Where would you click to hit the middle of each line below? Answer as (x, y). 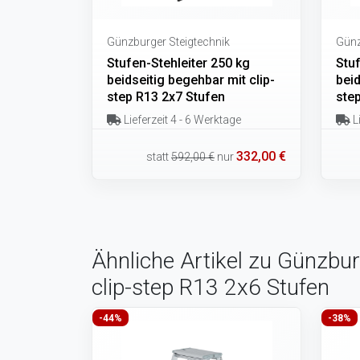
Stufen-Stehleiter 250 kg (178, 63)
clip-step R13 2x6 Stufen (211, 287)
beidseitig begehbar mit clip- (191, 80)
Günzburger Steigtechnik (168, 42)
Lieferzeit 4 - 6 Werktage (181, 120)
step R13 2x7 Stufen (166, 97)
